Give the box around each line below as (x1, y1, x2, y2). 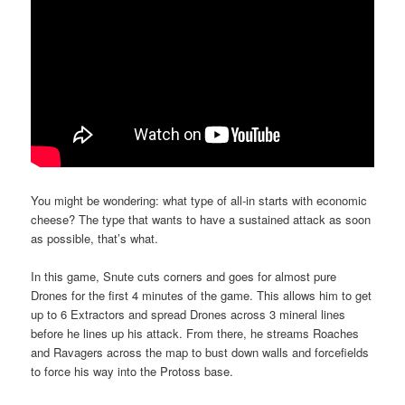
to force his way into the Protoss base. (31, 362, 234, 380)
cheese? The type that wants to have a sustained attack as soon (31, 210, 372, 228)
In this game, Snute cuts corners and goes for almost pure (31, 267, 337, 285)
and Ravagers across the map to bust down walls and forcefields (31, 343, 370, 361)
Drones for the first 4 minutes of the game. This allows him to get (31, 286, 372, 304)
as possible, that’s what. (31, 229, 159, 247)
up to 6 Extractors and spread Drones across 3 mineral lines (31, 305, 346, 323)
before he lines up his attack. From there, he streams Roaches (31, 324, 360, 342)
